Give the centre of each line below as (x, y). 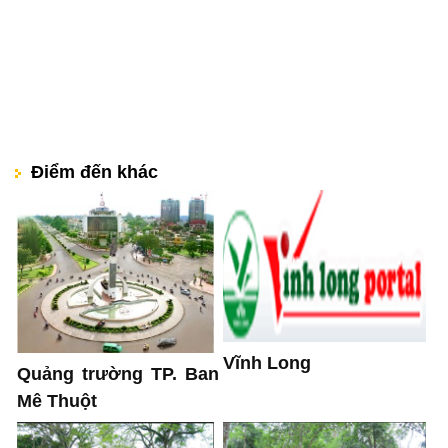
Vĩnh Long (267, 362)
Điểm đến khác (89, 171)
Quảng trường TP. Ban (118, 374)
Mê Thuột (57, 401)
